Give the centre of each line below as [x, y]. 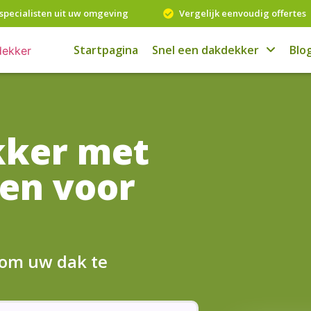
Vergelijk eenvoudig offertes [243, 13]
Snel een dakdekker [205, 50]
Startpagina [106, 50]
